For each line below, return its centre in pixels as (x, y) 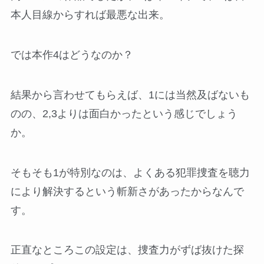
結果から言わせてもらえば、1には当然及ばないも (130, 95)
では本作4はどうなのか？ (72, 55)
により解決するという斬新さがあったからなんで (127, 191)
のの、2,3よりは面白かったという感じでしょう (124, 113)
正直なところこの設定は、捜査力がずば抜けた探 (127, 250)
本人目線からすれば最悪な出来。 (90, 15)
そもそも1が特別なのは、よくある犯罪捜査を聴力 (130, 172)
